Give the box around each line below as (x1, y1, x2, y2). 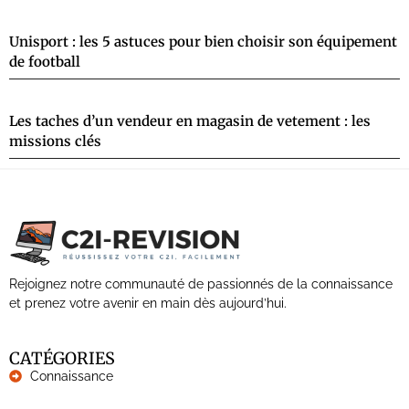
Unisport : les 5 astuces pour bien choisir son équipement (9, 33, 397, 51)
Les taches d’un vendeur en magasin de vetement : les (9, 112, 371, 131)
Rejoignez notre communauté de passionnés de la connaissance (9, 276, 393, 291)
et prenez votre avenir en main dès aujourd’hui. (9, 295, 287, 310)
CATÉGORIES (9, 347, 115, 369)
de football (9, 53, 80, 71)
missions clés (9, 132, 101, 151)
